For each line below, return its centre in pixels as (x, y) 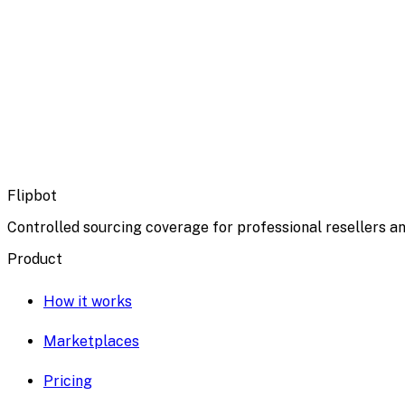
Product (35, 259)
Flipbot (32, 195)
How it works (88, 301)
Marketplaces (91, 341)
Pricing (68, 381)
